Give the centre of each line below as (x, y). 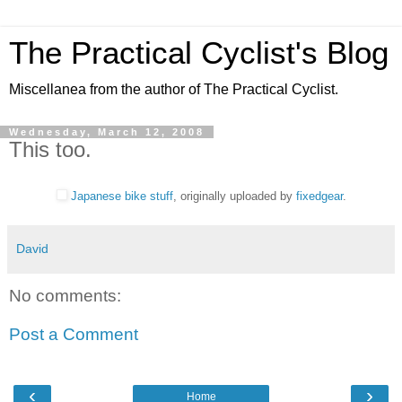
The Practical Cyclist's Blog (199, 53)
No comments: (65, 295)
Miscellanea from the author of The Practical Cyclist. (174, 89)
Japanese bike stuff (122, 196)
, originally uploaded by (234, 196)
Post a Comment (74, 335)
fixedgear (319, 196)
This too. (50, 149)
